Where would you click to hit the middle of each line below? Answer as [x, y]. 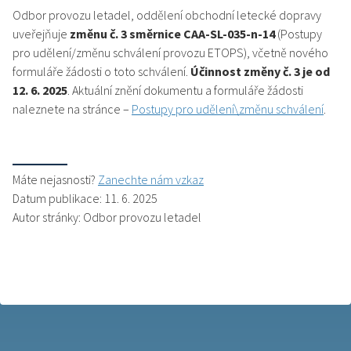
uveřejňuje [41, 34]
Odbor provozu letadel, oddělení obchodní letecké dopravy [167, 15]
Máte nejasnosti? [55, 180]
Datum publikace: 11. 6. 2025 [85, 199]
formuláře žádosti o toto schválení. [101, 72]
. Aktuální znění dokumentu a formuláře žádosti [185, 90]
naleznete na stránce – [72, 109]
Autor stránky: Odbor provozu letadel [107, 217]
